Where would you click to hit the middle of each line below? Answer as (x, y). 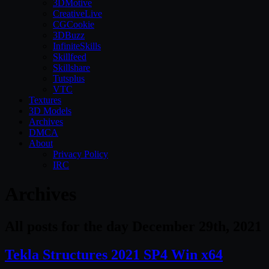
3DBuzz (69, 35)
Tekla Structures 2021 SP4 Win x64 (114, 254)
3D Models (50, 111)
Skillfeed (70, 57)
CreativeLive (77, 14)
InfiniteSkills (77, 46)
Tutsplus (69, 78)
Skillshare (71, 68)
